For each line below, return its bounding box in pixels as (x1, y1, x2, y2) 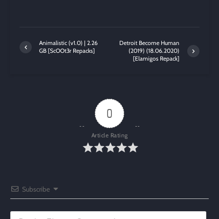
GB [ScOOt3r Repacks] (39, 47, 95, 55)
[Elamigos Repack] (133, 55, 180, 63)
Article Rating (91, 131, 128, 139)
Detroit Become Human (119, 39, 180, 47)
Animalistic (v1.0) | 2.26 (39, 39, 98, 47)
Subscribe (22, 185, 50, 194)
